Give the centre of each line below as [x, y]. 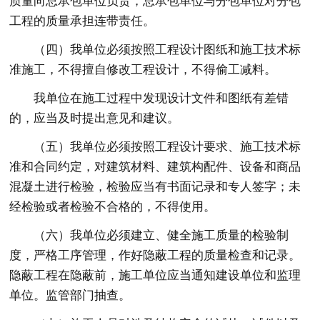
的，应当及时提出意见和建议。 [95, 118]
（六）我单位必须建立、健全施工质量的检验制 [161, 235]
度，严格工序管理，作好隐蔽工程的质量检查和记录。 [155, 255]
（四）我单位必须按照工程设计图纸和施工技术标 [167, 49]
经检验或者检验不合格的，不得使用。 [113, 206]
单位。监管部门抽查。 [70, 295]
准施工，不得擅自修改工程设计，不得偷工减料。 [143, 69]
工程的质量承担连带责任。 [82, 21]
